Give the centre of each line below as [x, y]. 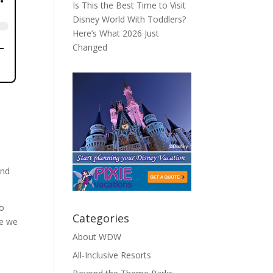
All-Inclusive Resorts [112, 255]
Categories [101, 218]
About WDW [97, 237]
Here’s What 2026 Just [116, 33]
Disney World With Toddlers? [129, 19]
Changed [90, 47]
